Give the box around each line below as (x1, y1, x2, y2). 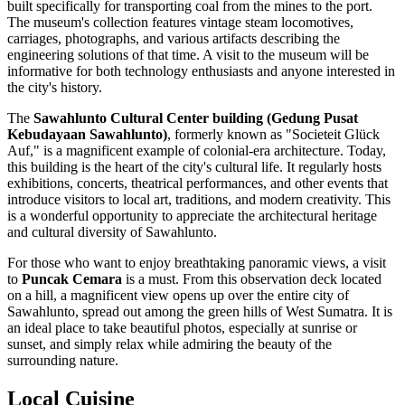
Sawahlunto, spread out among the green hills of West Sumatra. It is (7, 303, 392, 319)
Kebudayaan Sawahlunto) (7, 126, 167, 142)
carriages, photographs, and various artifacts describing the (7, 30, 340, 46)
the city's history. (7, 79, 102, 95)
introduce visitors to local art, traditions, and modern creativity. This (7, 191, 391, 207)
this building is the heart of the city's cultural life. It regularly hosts (7, 158, 381, 174)
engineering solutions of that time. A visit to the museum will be (7, 46, 369, 62)
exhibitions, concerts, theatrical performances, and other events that (7, 174, 388, 191)
